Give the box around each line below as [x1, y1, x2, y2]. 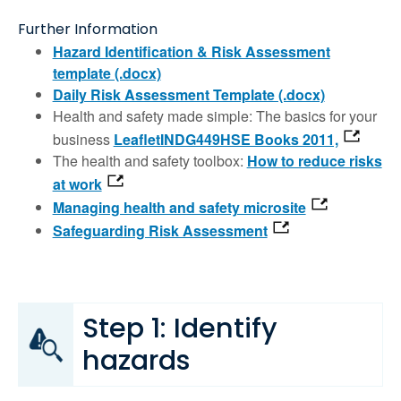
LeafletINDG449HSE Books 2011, [113, 129, 338, 150]
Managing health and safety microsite [52, 197, 306, 218]
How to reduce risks [246, 150, 382, 172]
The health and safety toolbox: [52, 150, 247, 172]
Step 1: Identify [82, 309, 277, 348]
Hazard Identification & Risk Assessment [52, 41, 330, 63]
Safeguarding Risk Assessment [52, 220, 268, 242]
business [52, 129, 114, 150]
